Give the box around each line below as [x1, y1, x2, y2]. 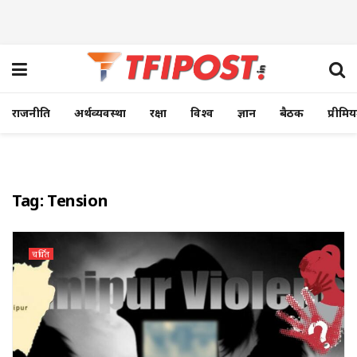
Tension [47, 190, 108, 211]
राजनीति [12, 105, 50, 120]
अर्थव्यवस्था [74, 105, 126, 120]
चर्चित [32, 248, 50, 260]
